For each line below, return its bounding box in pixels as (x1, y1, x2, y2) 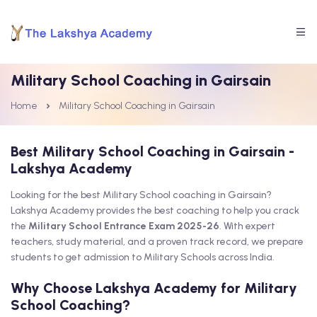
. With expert (219, 220, 275, 232)
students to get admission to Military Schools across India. (11, 251, 275, 263)
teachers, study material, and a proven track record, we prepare (11, 236, 304, 248)
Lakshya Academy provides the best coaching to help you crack (11, 204, 299, 217)
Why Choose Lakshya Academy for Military (11, 279, 297, 296)
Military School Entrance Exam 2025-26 (28, 220, 219, 232)
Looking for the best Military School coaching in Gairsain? (11, 189, 272, 201)
